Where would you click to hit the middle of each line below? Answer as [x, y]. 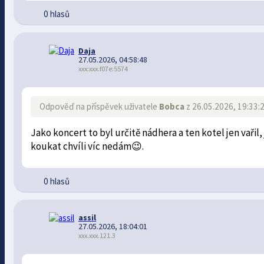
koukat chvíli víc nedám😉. [88, 146]
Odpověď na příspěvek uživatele [100, 106]
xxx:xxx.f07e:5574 [103, 68]
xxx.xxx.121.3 [97, 236]
